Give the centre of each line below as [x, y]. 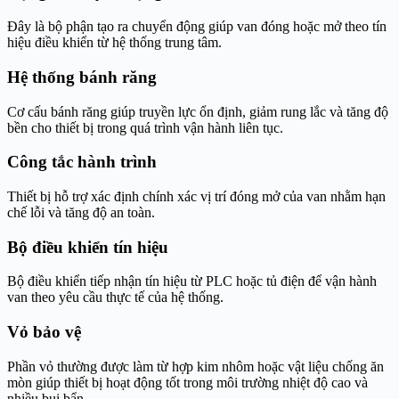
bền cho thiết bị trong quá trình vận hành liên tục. [145, 127]
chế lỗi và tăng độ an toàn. [81, 212]
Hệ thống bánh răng [82, 77]
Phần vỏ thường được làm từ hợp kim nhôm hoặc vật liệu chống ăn [195, 366]
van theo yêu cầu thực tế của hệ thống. [115, 297]
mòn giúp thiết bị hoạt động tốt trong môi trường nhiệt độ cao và [187, 382]
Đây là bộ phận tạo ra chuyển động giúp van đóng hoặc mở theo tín [197, 27]
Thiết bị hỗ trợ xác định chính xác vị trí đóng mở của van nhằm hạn [196, 196]
